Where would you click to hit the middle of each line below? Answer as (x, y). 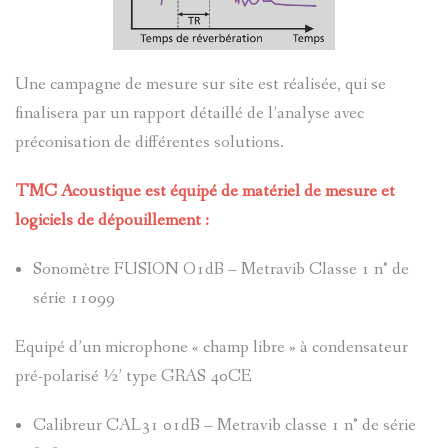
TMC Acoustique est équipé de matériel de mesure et (205, 191)
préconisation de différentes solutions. (149, 142)
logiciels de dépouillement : (112, 220)
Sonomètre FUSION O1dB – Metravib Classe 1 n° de (220, 269)
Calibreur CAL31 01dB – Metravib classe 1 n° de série (224, 425)
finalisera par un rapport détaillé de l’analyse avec (189, 113)
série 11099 (73, 298)
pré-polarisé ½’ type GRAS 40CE (133, 376)
